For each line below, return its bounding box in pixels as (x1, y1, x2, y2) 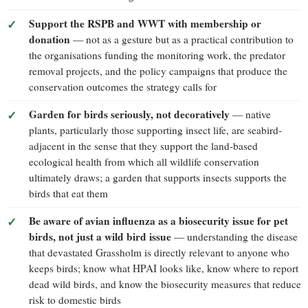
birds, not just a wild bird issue (29, 229, 171, 245)
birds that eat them (29, 186, 108, 201)
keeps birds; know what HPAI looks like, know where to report (29, 261, 298, 276)
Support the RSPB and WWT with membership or (29, 16, 261, 32)
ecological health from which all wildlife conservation (29, 155, 259, 169)
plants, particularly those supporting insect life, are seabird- (29, 123, 282, 137)
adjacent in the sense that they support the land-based (29, 139, 258, 153)
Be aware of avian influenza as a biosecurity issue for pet (29, 213, 288, 229)
